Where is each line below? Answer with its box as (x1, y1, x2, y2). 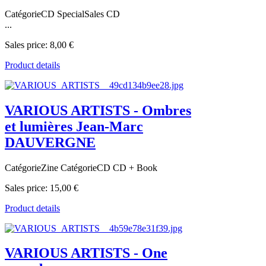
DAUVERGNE (5, 134, 96, 150)
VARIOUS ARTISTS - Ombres (5, 102, 191, 118)
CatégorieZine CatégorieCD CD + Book (5, 162, 157, 173)
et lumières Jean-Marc (5, 118, 143, 134)
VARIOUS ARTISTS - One (5, 245, 167, 261)
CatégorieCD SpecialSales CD (5, 8, 120, 19)
